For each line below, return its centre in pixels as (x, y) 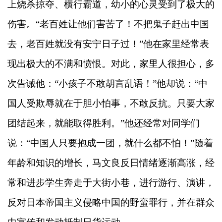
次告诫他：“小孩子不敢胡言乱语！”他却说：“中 (108, 83)
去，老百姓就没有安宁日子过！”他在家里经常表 (108, 44)
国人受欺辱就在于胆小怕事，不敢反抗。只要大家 (111, 103)
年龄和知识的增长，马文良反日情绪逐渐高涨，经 (111, 163)
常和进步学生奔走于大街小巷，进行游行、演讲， (111, 183)
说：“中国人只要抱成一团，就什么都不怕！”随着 (110, 143)
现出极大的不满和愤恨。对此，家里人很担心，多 (111, 64)
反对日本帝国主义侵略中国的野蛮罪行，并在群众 (111, 202)
